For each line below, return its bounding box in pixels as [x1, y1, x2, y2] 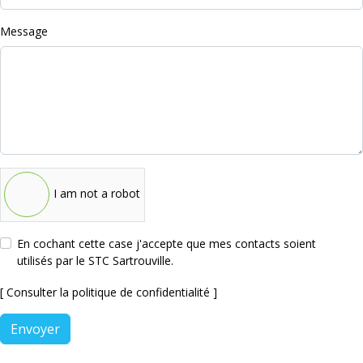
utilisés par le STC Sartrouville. [17, 252, 173, 268]
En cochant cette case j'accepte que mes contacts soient [17, 235, 316, 251]
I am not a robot [53, 186, 141, 202]
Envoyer [11, 319, 60, 338]
